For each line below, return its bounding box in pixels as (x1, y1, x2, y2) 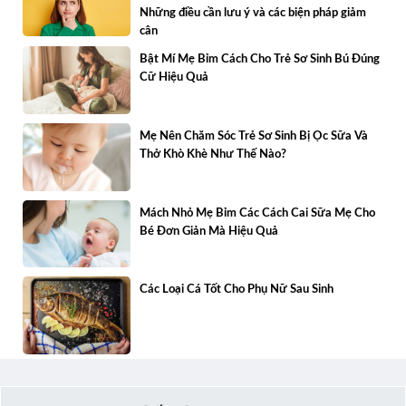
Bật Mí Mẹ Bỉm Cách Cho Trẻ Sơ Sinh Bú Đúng (140, 53, 381, 66)
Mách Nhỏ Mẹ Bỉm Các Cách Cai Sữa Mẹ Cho (140, 207, 376, 219)
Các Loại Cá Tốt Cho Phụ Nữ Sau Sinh (140, 284, 334, 296)
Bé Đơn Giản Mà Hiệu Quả (140, 225, 279, 237)
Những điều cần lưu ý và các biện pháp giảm (140, 6, 367, 19)
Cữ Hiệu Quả (140, 72, 209, 84)
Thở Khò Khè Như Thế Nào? (140, 149, 287, 161)
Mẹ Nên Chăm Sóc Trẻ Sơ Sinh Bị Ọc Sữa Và (140, 130, 369, 143)
